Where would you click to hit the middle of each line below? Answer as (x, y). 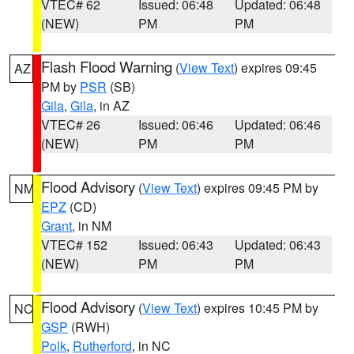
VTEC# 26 (71, 124)
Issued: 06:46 (175, 124)
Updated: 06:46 (278, 124)
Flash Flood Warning (107, 66)
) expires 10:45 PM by (258, 308)
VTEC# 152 (74, 245)
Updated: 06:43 (278, 245)
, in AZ (111, 105)
